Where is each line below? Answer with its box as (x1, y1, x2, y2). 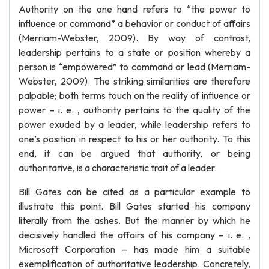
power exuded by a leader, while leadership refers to (19, 118, 250, 130)
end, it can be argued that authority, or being (19, 147, 250, 159)
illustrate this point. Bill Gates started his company (19, 200, 250, 212)
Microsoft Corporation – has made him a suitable (19, 243, 250, 255)
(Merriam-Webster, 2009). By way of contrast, (19, 32, 250, 44)
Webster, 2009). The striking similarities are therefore (19, 75, 250, 87)
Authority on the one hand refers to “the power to (19, 3, 250, 15)
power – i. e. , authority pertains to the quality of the (19, 104, 250, 116)
